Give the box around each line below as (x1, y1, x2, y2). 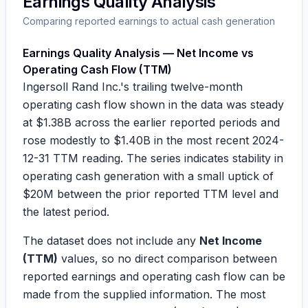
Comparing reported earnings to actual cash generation (23, 15, 275, 27)
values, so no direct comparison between (58, 252, 277, 265)
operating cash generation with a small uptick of (23, 169, 274, 183)
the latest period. (23, 205, 109, 219)
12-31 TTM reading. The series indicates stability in (23, 151, 283, 165)
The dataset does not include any (23, 234, 199, 247)
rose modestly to (23, 133, 113, 147)
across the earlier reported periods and (71, 115, 280, 129)
